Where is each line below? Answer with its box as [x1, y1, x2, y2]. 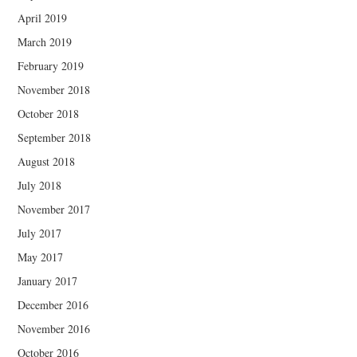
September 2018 [18, 130, 92, 145]
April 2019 [18, 10, 68, 25]
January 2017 [18, 273, 78, 288]
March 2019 [18, 34, 73, 49]
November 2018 [18, 82, 91, 97]
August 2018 [18, 154, 76, 169]
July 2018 [18, 178, 62, 193]
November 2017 [18, 202, 91, 217]
